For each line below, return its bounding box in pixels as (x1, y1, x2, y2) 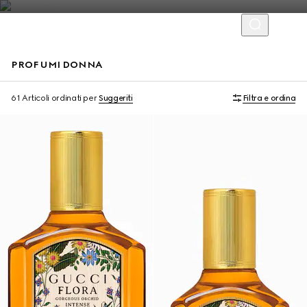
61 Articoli (11, 93, 50, 103)
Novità (11, 90, 32, 97)
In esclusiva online (164, 90, 221, 97)
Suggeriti (99, 93, 133, 103)
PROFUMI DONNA (11, 59, 102, 71)
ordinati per (51, 93, 97, 103)
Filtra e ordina (242, 93, 296, 103)
